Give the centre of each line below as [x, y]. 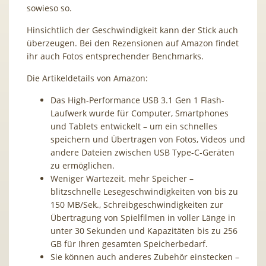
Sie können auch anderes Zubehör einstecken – [145, 256]
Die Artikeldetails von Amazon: [87, 78]
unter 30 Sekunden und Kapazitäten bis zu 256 [144, 230]
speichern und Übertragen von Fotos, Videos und [148, 139]
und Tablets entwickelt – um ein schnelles [134, 126]
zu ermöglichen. [83, 165]
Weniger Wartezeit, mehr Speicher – [122, 178]
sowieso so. [49, 8]
